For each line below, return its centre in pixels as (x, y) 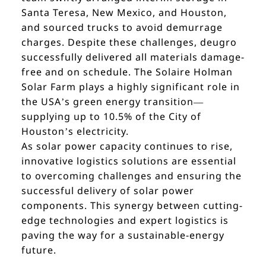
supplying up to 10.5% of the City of (111, 117)
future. (39, 250)
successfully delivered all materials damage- (133, 57)
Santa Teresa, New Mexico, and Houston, (124, 13)
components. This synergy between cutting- (132, 206)
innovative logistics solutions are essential (129, 161)
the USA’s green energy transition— (113, 102)
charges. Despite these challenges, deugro (129, 42)
